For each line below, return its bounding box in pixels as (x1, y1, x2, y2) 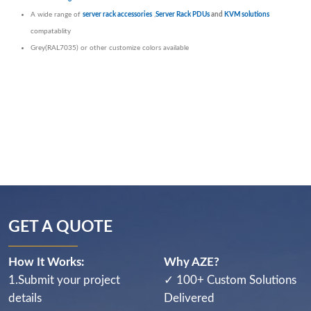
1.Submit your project (8, 274, 120, 287)
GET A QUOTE (8, 219, 112, 236)
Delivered (164, 292, 215, 305)
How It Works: (8, 256, 84, 269)
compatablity (31, 28, 71, 35)
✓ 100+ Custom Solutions (164, 274, 296, 287)
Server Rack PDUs (155, 11, 210, 19)
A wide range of (31, 11, 83, 19)
